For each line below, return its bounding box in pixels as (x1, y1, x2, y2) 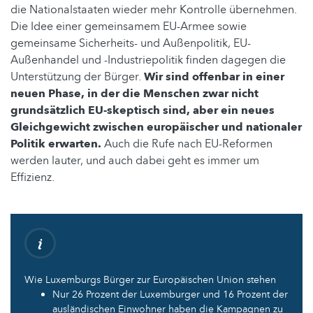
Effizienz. (10, 169, 54, 185)
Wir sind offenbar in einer (144, 68, 284, 85)
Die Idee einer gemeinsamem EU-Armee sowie (10, 18, 247, 34)
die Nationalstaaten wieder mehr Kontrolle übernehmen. (10, 1, 297, 17)
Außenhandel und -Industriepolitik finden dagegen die (10, 52, 286, 68)
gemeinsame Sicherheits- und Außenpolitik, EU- (10, 35, 251, 51)
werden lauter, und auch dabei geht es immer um (10, 152, 259, 168)
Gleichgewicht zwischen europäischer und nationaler (10, 119, 302, 135)
